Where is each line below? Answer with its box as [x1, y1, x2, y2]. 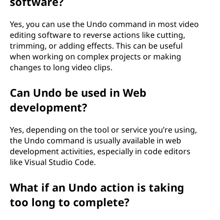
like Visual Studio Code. [10, 157, 96, 167]
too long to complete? [10, 194, 130, 209]
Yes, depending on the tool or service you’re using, [10, 124, 197, 135]
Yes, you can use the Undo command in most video [10, 19, 199, 29]
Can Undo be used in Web [10, 85, 146, 100]
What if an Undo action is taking [10, 180, 184, 194]
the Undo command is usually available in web [10, 135, 181, 146]
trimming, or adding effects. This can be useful [10, 40, 183, 51]
